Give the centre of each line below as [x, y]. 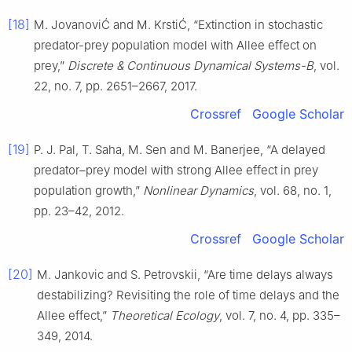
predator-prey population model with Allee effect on [175, 46]
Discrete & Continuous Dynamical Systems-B [191, 66]
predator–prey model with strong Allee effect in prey [176, 170]
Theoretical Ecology [165, 316]
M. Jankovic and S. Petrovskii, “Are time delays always [185, 275]
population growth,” [88, 191]
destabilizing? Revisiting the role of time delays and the [188, 295]
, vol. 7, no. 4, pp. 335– [280, 316]
